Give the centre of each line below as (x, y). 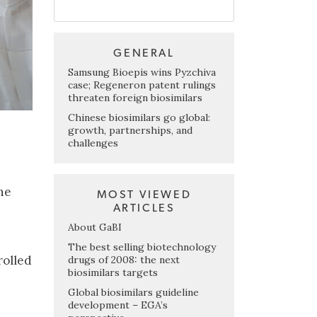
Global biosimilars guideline (133, 292)
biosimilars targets (113, 272)
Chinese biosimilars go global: (139, 117)
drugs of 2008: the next (124, 259)
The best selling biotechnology (142, 247)
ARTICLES (144, 208)
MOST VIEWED (144, 194)
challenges (93, 143)
